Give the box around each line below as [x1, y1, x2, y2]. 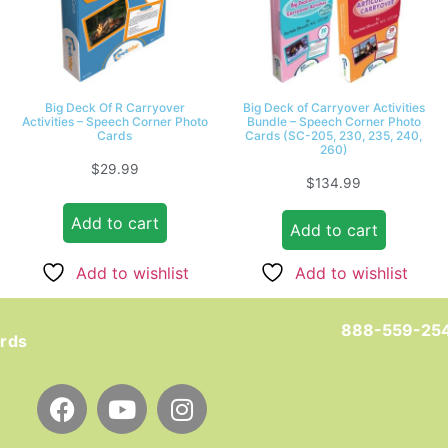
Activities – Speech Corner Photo [21, 114, 208, 130]
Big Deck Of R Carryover [44, 100, 185, 116]
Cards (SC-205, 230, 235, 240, [245, 128, 422, 144]
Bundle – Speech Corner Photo [246, 114, 421, 130]
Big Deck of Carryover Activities [242, 100, 425, 116]
